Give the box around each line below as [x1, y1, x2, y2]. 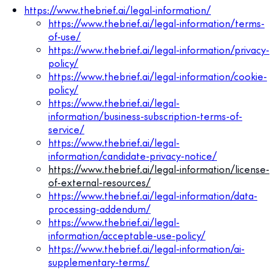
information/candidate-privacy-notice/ [48, 148, 217, 162]
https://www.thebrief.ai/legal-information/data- [48, 188, 257, 202]
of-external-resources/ [48, 175, 151, 189]
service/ [48, 122, 84, 136]
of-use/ [48, 29, 81, 43]
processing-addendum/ [48, 201, 151, 215]
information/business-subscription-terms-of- [48, 108, 242, 122]
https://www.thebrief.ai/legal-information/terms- [48, 16, 265, 30]
